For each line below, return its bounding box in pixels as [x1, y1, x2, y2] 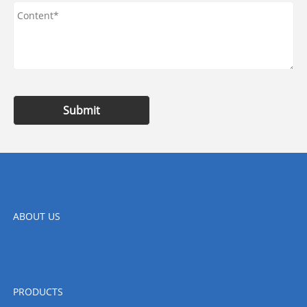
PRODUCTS [12, 285, 63, 299]
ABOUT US [12, 210, 60, 223]
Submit [62, 103, 100, 119]
